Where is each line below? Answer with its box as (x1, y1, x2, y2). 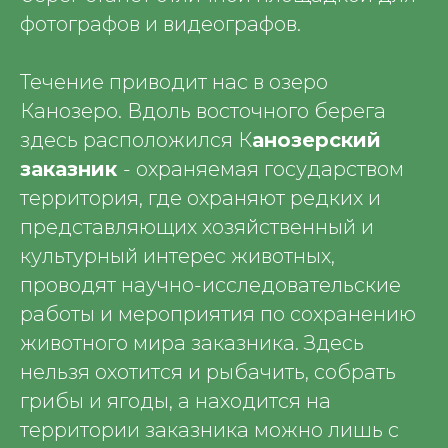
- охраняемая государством (123, 157, 404, 181)
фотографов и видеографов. (20, 12, 301, 36)
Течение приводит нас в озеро (20, 70, 328, 94)
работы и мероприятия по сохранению (20, 302, 416, 326)
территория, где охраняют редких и (20, 186, 381, 210)
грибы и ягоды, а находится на (20, 389, 331, 413)
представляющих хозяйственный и (20, 215, 374, 239)
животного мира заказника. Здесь (20, 331, 364, 355)
